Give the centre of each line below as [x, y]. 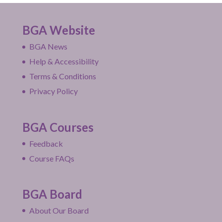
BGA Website [58, 30]
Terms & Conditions [62, 76]
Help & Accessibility [64, 61]
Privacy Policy [53, 91]
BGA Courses [58, 127]
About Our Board [59, 210]
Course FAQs [52, 158]
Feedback [46, 143]
